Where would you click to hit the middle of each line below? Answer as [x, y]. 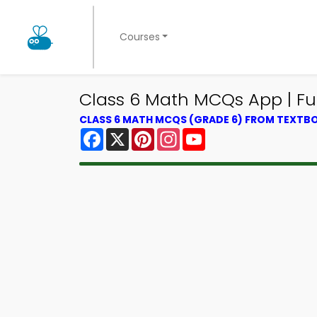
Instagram [209, 133]
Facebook [131, 133]
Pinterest [180, 133]
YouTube [229, 133]
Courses [139, 37]
